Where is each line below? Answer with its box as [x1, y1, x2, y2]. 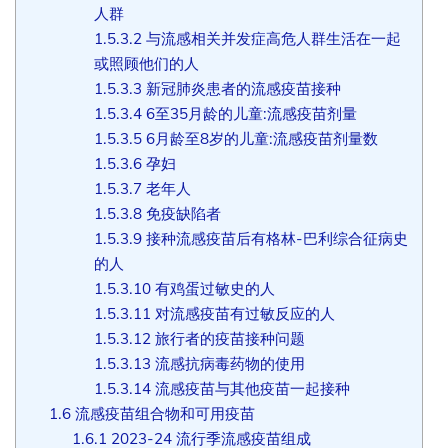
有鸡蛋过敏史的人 [151, 278, 276, 298]
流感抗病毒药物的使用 [151, 353, 306, 373]
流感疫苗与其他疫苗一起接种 [151, 378, 351, 398]
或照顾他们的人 [94, 53, 200, 73]
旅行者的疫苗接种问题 [151, 328, 306, 348]
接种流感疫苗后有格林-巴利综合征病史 [142, 228, 409, 248]
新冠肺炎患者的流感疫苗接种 [142, 78, 342, 98]
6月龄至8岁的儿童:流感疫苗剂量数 [142, 128, 379, 148]
